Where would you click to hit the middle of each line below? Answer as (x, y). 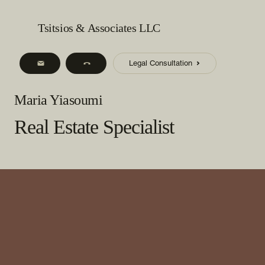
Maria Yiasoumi (59, 100)
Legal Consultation (160, 63)
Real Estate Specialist (94, 127)
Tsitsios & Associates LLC (99, 28)
